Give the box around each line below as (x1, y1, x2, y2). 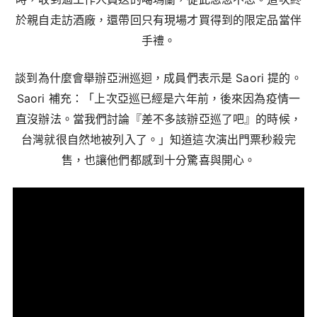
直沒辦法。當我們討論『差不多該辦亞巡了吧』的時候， (16, 112, 301, 127)
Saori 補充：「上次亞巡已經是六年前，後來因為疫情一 (16, 91, 301, 106)
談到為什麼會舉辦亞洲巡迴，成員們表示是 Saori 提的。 (15, 71, 302, 86)
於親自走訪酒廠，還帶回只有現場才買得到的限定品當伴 (16, 13, 301, 28)
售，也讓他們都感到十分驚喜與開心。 (61, 153, 256, 168)
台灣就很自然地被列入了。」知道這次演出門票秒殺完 (21, 132, 296, 147)
